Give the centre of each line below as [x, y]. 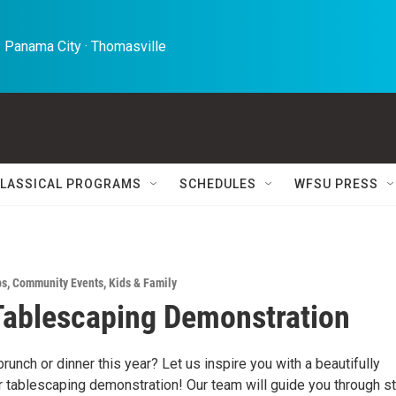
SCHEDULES [218, 184]
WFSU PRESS [336, 184]
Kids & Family [143, 283]
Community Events [58, 283]
